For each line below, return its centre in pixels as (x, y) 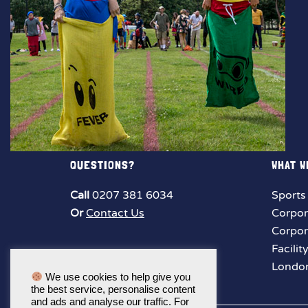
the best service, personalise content (113, 289)
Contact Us (115, 213)
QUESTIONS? (102, 165)
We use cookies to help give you (116, 277)
